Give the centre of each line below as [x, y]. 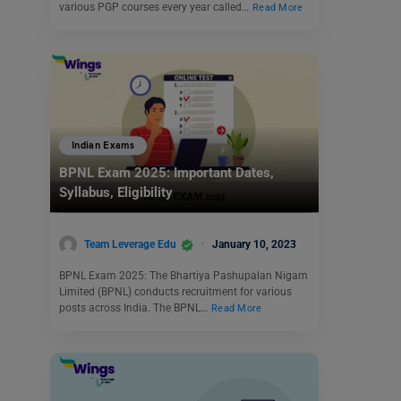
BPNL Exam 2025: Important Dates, [166, 173]
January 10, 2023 [254, 244]
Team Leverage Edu [130, 244]
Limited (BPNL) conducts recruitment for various [175, 292]
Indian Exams [103, 146]
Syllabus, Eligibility [116, 193]
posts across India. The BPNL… [135, 308]
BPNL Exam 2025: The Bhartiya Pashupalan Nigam [183, 276]
